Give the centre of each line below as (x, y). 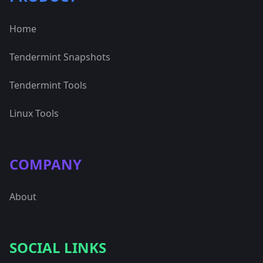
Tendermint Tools (48, 85)
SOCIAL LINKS (58, 248)
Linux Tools (34, 114)
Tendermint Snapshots (60, 57)
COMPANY (45, 164)
